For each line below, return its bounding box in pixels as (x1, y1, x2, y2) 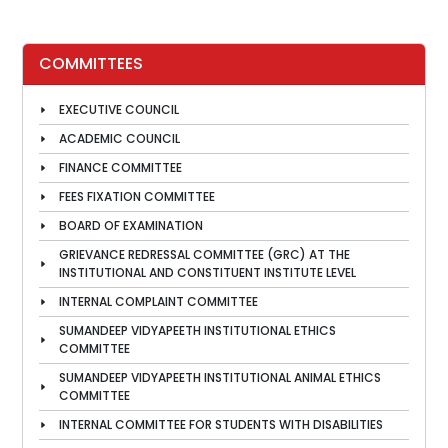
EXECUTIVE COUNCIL (59, 101, 179, 118)
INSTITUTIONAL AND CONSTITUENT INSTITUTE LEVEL (59, 264, 356, 281)
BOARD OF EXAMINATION (59, 217, 203, 234)
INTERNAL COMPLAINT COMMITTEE (59, 293, 258, 310)
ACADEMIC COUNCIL (59, 130, 180, 147)
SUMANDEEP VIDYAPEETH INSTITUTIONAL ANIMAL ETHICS (59, 369, 381, 386)
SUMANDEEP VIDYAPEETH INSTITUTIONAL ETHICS (59, 322, 336, 339)
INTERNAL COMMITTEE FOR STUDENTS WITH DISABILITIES (59, 416, 383, 433)
